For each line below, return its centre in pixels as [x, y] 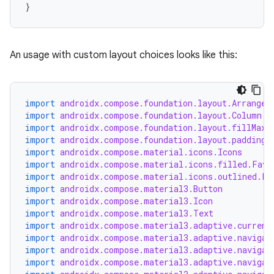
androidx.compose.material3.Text [137, 213]
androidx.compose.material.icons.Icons [151, 152]
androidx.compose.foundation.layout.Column [161, 115]
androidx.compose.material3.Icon [136, 201]
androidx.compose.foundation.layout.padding [163, 140]
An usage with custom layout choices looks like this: [124, 55]
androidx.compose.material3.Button [141, 189]
